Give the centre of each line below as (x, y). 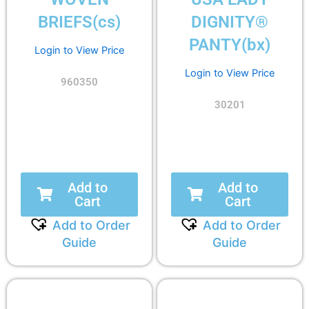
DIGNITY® (230, 22)
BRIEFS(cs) (79, 22)
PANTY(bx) (230, 45)
